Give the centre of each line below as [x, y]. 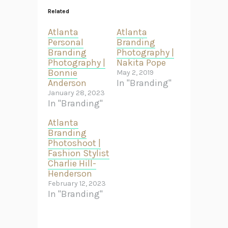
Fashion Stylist [79, 153]
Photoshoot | [74, 143]
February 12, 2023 [77, 183]
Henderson [70, 173]
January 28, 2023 [76, 93]
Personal [66, 42]
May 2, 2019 [135, 72]
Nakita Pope [141, 62]
